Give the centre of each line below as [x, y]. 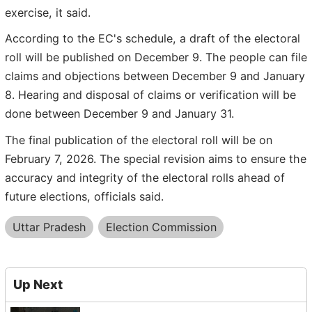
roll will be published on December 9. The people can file [156, 57]
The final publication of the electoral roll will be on [139, 140]
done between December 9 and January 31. [119, 114]
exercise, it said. [48, 12]
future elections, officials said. [84, 196]
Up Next [38, 284]
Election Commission [161, 227]
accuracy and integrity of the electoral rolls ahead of [145, 177]
